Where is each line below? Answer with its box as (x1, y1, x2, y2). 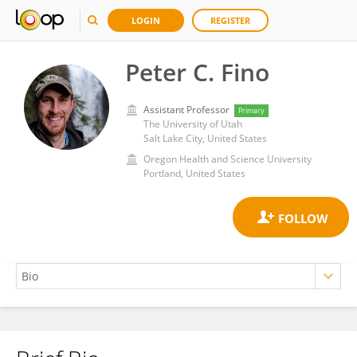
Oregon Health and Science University (143, 152, 312, 166)
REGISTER (210, 14, 250, 26)
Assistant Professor (143, 103, 229, 116)
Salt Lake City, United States (143, 131, 267, 145)
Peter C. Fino (125, 56, 269, 88)
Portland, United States (143, 167, 245, 180)
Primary (238, 105, 265, 116)
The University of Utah (143, 117, 242, 131)
